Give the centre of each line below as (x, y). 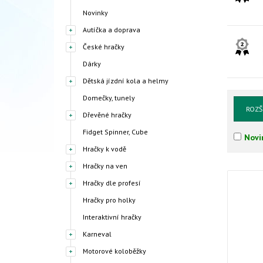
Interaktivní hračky (112, 217)
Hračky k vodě (104, 149)
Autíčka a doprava (112, 30)
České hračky (104, 47)
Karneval (97, 234)
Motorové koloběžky (114, 251)
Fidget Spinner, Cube (115, 132)
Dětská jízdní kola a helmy (126, 81)
